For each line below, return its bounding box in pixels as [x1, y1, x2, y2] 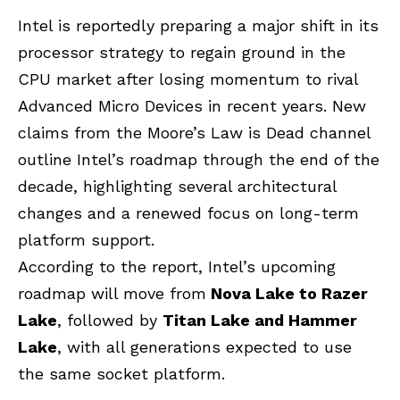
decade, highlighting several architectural [18, 176, 337, 196]
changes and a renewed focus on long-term [18, 203, 359, 222]
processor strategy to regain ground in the [18, 42, 346, 62]
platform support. [18, 229, 154, 249]
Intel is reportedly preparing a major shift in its [18, 15, 379, 35]
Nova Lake [206, 283, 295, 303]
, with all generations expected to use [57, 337, 352, 356]
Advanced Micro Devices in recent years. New [18, 96, 366, 115]
